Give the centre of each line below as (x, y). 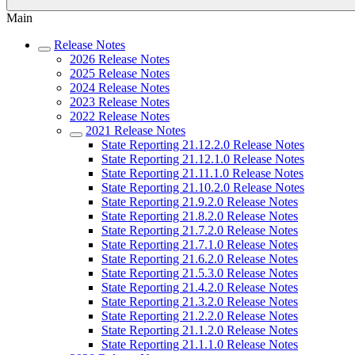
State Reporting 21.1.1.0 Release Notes (200, 344)
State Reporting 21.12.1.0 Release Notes (203, 159)
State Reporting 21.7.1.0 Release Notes (200, 244)
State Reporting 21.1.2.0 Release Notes (200, 330)
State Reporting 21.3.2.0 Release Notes (200, 302)
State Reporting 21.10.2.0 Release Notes (203, 187)
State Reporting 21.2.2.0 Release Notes (200, 316)
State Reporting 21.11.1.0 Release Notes (202, 173)
